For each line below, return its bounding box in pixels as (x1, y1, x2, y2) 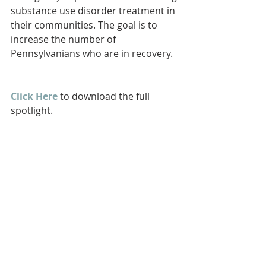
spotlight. (11, 104, 53, 118)
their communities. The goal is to (11, 18, 160, 32)
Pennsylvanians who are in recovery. (11, 47, 173, 61)
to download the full (58, 90, 152, 103)
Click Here (11, 90, 58, 103)
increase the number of (11, 33, 118, 46)
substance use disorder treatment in (11, 4, 178, 18)
